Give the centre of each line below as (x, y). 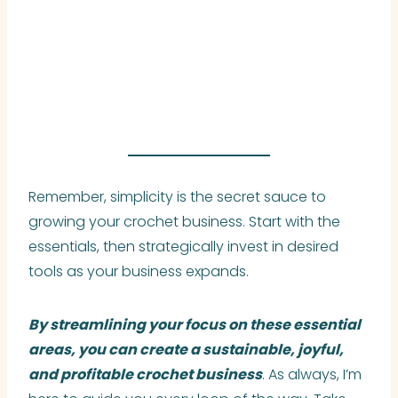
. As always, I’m (312, 375)
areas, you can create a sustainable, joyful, (186, 350)
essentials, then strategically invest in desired (183, 247)
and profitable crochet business (145, 375)
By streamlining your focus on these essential (195, 325)
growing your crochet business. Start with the (184, 222)
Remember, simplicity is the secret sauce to (177, 197)
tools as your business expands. (139, 272)
